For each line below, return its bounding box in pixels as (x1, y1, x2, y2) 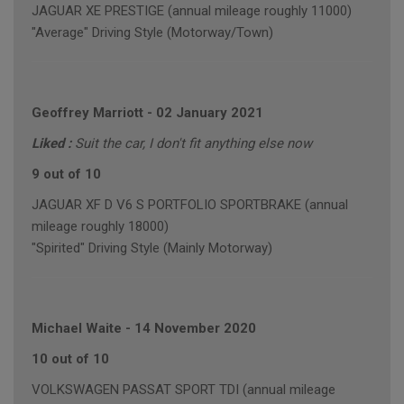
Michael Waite (32, 320, 122, 337)
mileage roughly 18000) (32, 218, 169, 235)
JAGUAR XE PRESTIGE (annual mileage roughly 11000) (32, 3, 352, 20)
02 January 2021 (156, 105, 263, 122)
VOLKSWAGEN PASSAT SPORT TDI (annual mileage (32, 381, 335, 399)
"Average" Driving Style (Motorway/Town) (32, 24, 273, 41)
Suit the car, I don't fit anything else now (75, 135, 312, 152)
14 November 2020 (134, 320, 256, 337)
